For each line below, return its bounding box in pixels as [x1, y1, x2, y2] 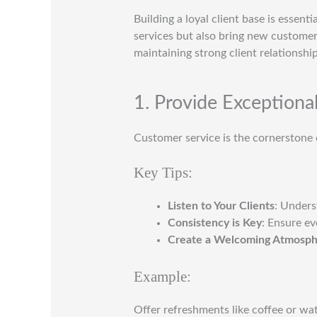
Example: [133, 267, 191, 284]
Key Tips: [133, 163, 192, 180]
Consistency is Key [167, 217, 262, 229]
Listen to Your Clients [167, 200, 275, 212]
